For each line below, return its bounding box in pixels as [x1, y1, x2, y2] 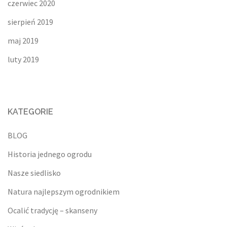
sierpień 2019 [8, 17, 53, 27]
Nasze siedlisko [8, 168, 61, 178]
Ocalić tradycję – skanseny [8, 205, 97, 216]
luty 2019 [8, 54, 39, 65]
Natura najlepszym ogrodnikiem [8, 186, 120, 197]
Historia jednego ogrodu [8, 149, 92, 160]
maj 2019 [8, 35, 39, 46]
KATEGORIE [8, 107, 53, 117]
